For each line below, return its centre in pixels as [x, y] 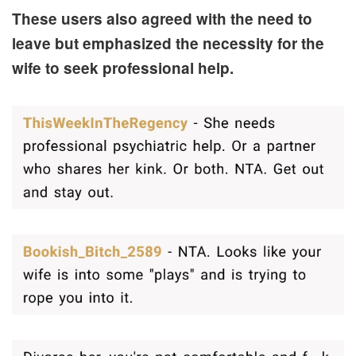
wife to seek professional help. [123, 68]
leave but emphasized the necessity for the [168, 43]
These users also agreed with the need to [162, 18]
